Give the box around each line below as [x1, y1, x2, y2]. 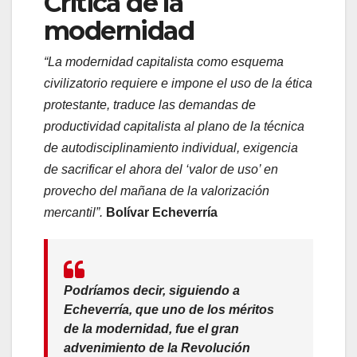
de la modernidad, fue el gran [64, 321, 239, 335]
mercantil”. [44, 205, 106, 219]
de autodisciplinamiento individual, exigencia [44, 140, 298, 155]
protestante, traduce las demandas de [44, 97, 256, 112]
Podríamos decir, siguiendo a [64, 283, 240, 297]
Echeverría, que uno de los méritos [64, 302, 274, 316]
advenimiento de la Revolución [64, 340, 250, 355]
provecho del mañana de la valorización [44, 183, 269, 198]
